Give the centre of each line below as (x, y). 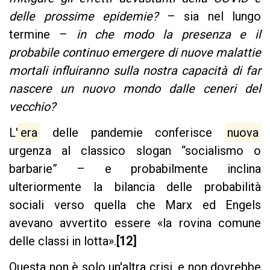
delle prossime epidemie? (83, 16)
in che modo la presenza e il (168, 34)
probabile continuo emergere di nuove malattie (135, 52)
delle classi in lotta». (63, 241)
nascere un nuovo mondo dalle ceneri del (135, 88)
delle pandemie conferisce (132, 132)
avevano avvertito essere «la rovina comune (135, 223)
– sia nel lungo (209, 16)
